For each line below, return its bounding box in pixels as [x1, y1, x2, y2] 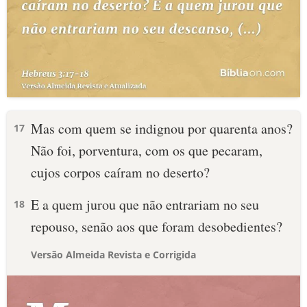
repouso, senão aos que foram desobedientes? [31, 217, 282, 236]
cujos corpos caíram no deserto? [31, 163, 210, 182]
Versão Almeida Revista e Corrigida [31, 248, 196, 261]
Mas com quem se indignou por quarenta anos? [31, 119, 293, 138]
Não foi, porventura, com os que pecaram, [31, 141, 262, 160]
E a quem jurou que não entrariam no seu [31, 195, 259, 214]
